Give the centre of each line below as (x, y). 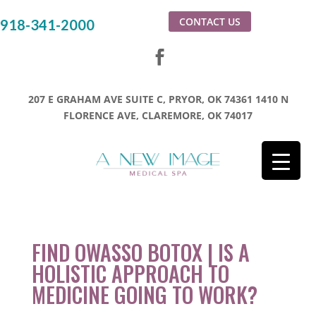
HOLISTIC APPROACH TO (130, 274)
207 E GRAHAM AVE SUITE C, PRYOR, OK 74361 (140, 99)
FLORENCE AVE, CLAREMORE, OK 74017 (158, 115)
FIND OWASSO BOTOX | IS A (140, 253)
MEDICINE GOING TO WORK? (144, 295)
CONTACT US (210, 22)
